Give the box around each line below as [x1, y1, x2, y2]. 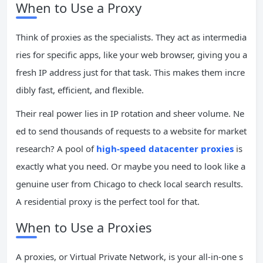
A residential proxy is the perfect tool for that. [16, 195, 200, 207]
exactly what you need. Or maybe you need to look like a [16, 160, 245, 172]
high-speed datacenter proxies [96, 142, 234, 154]
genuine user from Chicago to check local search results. [16, 177, 243, 190]
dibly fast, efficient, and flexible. [16, 83, 144, 96]
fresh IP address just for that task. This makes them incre [16, 66, 245, 78]
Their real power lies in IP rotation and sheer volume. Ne [16, 107, 244, 119]
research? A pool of [16, 142, 96, 154]
